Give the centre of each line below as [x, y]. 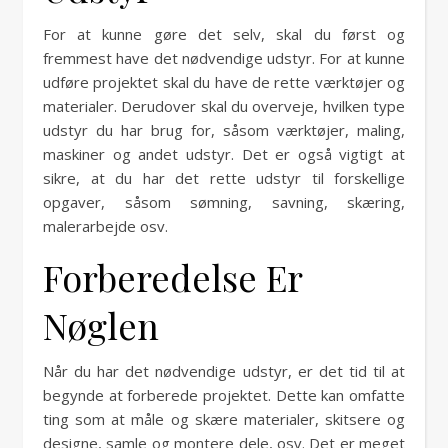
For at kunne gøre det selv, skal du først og [224, 34]
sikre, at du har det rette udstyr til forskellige [224, 178]
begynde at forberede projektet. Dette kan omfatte [224, 395]
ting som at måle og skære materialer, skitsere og [224, 419]
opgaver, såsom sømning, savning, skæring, [224, 202]
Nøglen [101, 325]
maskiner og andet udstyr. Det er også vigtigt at [224, 154]
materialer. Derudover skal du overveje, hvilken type [224, 106]
